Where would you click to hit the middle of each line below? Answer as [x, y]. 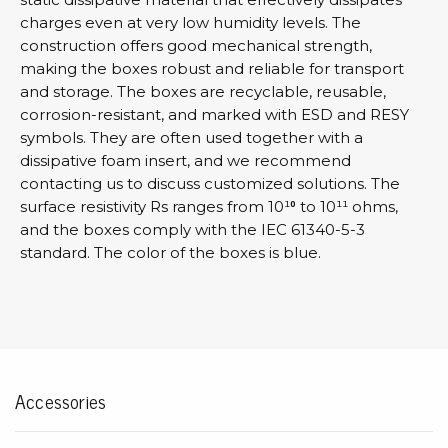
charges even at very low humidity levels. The [190, 22]
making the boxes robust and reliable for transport [212, 68]
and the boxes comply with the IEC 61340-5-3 [192, 229]
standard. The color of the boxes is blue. [170, 252]
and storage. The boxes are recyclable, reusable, [203, 91]
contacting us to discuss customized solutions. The [210, 183]
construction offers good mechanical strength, [196, 45]
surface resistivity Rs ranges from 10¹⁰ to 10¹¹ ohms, [209, 206]
